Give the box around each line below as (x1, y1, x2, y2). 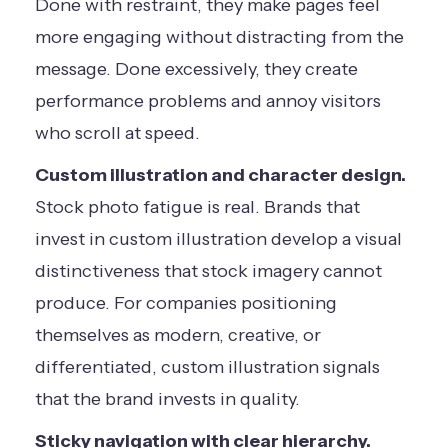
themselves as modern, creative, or (35, 324, 321, 346)
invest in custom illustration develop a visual (35, 228, 402, 250)
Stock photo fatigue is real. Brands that (35, 196, 360, 218)
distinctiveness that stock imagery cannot (35, 260, 382, 282)
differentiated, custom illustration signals (35, 356, 380, 378)
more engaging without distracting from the (35, 26, 404, 48)
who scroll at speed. (35, 122, 200, 144)
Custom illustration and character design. (35, 164, 406, 186)
